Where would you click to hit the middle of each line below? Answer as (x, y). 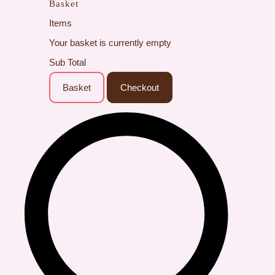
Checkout (140, 87)
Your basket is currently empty (110, 42)
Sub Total (68, 62)
